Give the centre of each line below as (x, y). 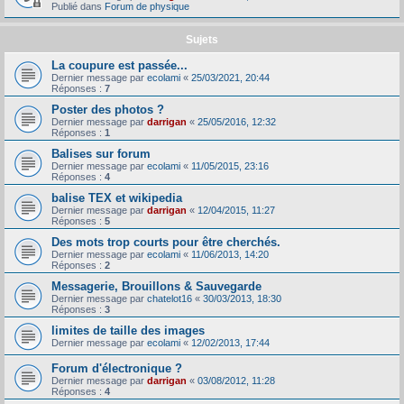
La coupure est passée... (119, 65)
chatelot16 (170, 298)
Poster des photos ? (108, 109)
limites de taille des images (128, 330)
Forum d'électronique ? (117, 368)
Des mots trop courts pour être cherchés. (166, 242)
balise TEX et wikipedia (117, 197)
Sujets (202, 39)
